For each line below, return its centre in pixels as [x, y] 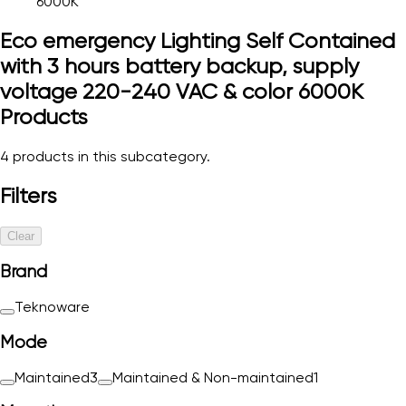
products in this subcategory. [110, 156]
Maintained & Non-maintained [213, 377]
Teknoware [52, 307]
